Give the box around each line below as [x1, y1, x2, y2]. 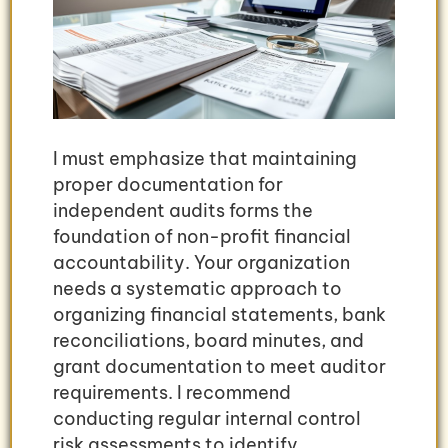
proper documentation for [53, 173, 283, 197]
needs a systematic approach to [53, 277, 342, 301]
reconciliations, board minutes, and [53, 329, 364, 353]
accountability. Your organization [53, 251, 350, 275]
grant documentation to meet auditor [53, 355, 386, 379]
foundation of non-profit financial [53, 225, 351, 249]
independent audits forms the [53, 199, 313, 223]
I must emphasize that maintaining [53, 147, 357, 171]
